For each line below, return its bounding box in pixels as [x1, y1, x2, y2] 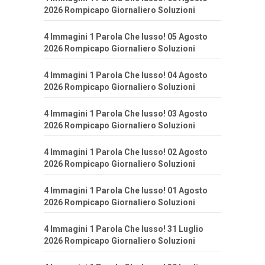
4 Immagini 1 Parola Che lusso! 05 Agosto [44, 32, 208, 42]
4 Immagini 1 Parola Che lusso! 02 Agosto [44, 147, 208, 157]
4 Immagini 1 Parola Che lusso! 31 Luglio [44, 224, 203, 234]
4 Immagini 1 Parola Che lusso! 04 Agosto [44, 70, 208, 80]
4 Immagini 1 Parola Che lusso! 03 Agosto [44, 109, 208, 119]
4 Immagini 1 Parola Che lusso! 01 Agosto [44, 186, 208, 196]
